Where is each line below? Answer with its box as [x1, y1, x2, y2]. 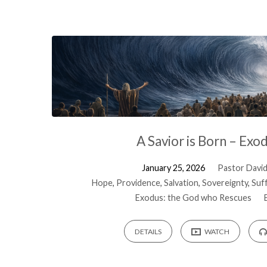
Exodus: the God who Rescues [135, 192, 252, 203]
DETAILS [134, 227, 162, 237]
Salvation [163, 177, 198, 188]
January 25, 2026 [141, 162, 205, 173]
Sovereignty [201, 177, 248, 188]
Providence [116, 177, 160, 188]
